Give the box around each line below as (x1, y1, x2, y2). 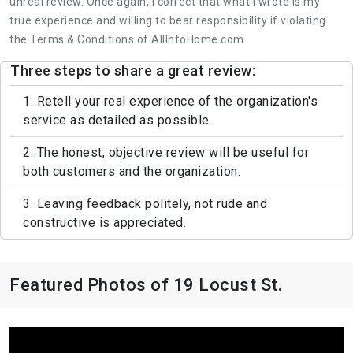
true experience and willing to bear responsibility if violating (9, 13, 326, 27)
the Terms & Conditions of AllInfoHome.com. (9, 32, 247, 46)
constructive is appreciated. (23, 214, 186, 230)
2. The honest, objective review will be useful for (23, 144, 309, 160)
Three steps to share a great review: (10, 61, 255, 79)
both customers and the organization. (23, 163, 240, 179)
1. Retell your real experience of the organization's (23, 93, 318, 109)
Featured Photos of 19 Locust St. (9, 274, 282, 295)
